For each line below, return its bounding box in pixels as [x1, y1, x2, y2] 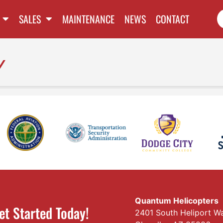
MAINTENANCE [62, 11, 115, 27]
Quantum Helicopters [135, 196, 219, 206]
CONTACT [156, 11, 190, 27]
